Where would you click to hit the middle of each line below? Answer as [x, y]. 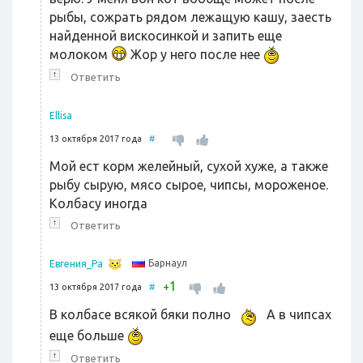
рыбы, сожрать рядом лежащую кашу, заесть [190, 17]
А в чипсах [297, 314]
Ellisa [61, 115]
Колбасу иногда [98, 203]
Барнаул [168, 263]
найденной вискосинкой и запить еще [166, 36]
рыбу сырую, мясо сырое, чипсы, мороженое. [189, 185]
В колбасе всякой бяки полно [142, 314]
